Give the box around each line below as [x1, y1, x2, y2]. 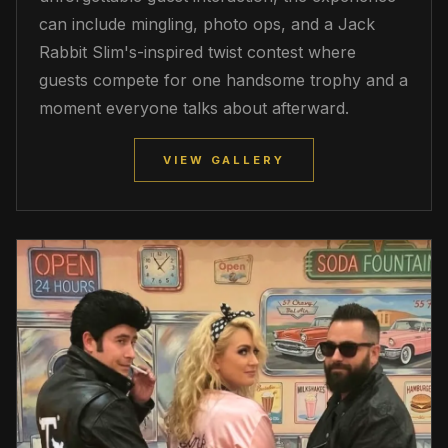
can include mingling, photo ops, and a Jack [39, 14, 375, 35]
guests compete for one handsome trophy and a [39, 70, 408, 91]
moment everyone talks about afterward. [39, 98, 349, 119]
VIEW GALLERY [163, 153, 285, 168]
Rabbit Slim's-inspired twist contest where [39, 42, 356, 63]
